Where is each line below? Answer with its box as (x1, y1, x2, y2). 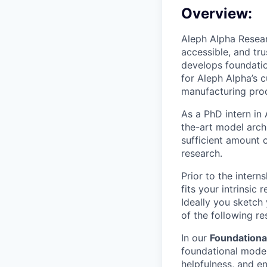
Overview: (181, 5, 252, 22)
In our (181, 231, 210, 244)
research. (181, 147, 222, 159)
